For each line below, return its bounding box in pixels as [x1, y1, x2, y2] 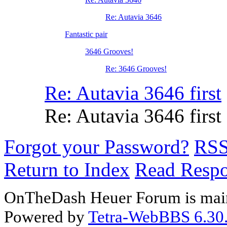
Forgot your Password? [4, 136, 189, 158]
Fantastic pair [65, 30, 107, 39]
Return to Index [4, 159, 130, 181]
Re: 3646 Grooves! [105, 64, 167, 73]
